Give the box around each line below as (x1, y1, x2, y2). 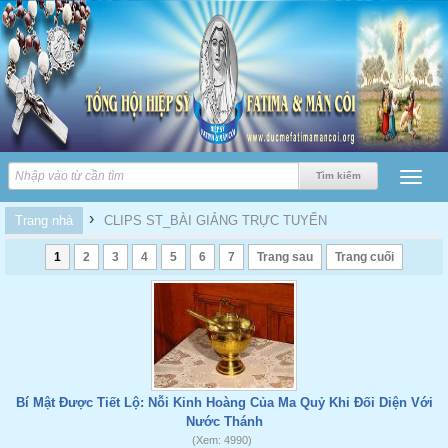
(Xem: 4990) (191, 434, 252, 446)
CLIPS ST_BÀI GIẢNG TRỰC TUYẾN (104, 213, 327, 228)
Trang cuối (335, 250, 394, 264)
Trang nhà (15, 213, 73, 228)
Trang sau (257, 250, 313, 264)
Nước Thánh (185, 414, 263, 429)
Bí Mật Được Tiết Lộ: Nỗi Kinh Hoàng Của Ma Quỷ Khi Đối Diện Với (15, 395, 433, 410)
